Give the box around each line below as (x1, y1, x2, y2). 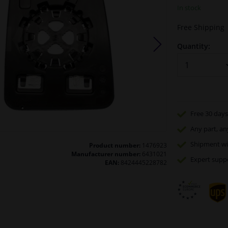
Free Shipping (177, 22, 224, 32)
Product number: (89, 140, 140, 150)
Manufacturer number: (71, 149, 140, 158)
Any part (190, 124, 216, 134)
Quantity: (177, 41, 210, 51)
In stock (177, 3, 201, 12)
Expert (190, 155, 210, 164)
